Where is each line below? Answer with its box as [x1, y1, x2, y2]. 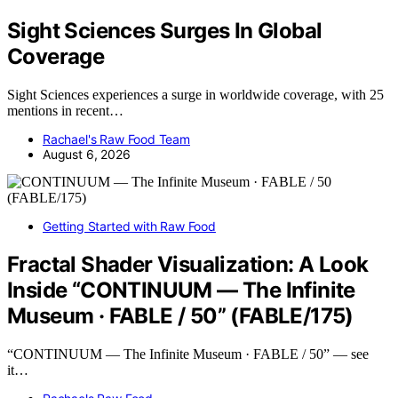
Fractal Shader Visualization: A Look [7, 251, 369, 278]
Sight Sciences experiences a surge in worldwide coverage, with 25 [7, 87, 384, 103]
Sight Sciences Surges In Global [7, 18, 322, 44]
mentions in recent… [7, 103, 123, 119]
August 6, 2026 [43, 147, 131, 163]
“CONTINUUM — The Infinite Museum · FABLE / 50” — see [7, 346, 369, 362]
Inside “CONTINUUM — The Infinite [7, 277, 355, 304]
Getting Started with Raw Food [43, 219, 216, 235]
